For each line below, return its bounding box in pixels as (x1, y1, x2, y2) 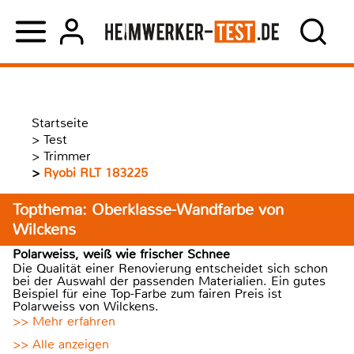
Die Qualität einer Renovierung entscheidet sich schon (13, 260, 328, 277)
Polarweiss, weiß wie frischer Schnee (13, 246, 230, 262)
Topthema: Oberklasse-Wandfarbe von (13, 200, 284, 220)
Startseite (32, 115, 88, 131)
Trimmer (43, 148, 91, 164)
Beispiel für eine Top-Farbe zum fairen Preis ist (13, 285, 282, 302)
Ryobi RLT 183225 (43, 164, 148, 181)
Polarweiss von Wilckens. (13, 298, 159, 314)
